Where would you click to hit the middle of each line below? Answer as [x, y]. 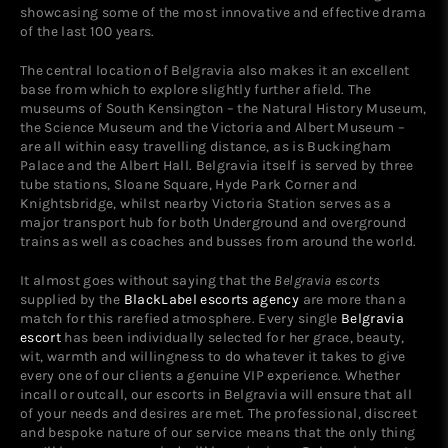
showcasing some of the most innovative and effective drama [223, 11]
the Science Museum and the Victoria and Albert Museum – [213, 126]
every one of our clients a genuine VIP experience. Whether [210, 374]
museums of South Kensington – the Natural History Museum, [223, 107]
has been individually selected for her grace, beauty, [233, 336]
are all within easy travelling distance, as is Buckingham [206, 145]
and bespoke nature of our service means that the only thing [218, 431]
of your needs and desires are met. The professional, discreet [219, 412]
